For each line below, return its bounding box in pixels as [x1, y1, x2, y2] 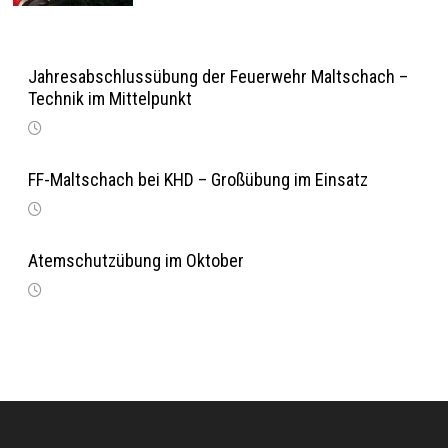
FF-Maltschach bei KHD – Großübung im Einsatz [27, 169, 368, 190]
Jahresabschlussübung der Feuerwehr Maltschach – [27, 66, 408, 87]
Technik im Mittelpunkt [27, 88, 192, 109]
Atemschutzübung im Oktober [27, 250, 244, 271]
